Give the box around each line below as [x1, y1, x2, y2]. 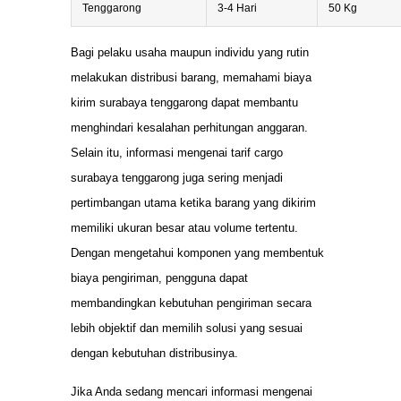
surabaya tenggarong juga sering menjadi [71, 171, 283, 185]
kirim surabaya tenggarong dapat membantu [71, 96, 298, 110]
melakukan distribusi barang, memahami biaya [71, 71, 311, 85]
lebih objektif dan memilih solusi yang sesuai [71, 321, 303, 336]
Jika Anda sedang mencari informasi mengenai [71, 384, 312, 398]
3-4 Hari [218, 2, 257, 14]
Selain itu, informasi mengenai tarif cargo [71, 146, 283, 160]
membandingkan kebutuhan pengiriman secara [71, 296, 311, 311]
